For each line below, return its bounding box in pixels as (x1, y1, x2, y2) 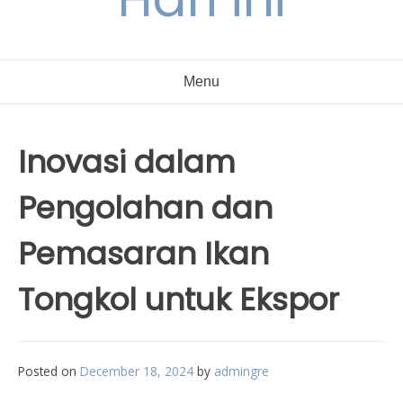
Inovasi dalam (18, 140, 236, 184)
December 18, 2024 (80, 363, 193, 380)
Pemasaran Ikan (18, 232, 269, 275)
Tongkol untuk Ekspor (18, 278, 339, 321)
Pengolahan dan (18, 186, 273, 229)
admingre (214, 363, 269, 380)
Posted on (18, 363, 80, 380)
